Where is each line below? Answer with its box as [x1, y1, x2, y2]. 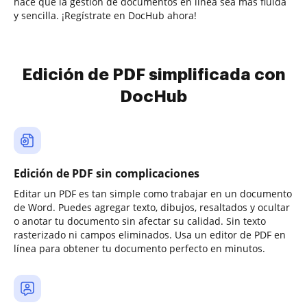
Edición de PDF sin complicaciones [14, 166, 199, 181]
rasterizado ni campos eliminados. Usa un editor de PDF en [14, 228, 286, 241]
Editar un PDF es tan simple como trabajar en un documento [14, 187, 292, 200]
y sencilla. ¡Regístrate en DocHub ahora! [14, 9, 197, 22]
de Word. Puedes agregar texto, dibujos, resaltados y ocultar [14, 201, 290, 214]
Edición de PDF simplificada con [21, 66, 286, 83]
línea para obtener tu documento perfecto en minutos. [14, 242, 265, 255]
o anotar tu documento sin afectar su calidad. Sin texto [14, 214, 266, 228]
